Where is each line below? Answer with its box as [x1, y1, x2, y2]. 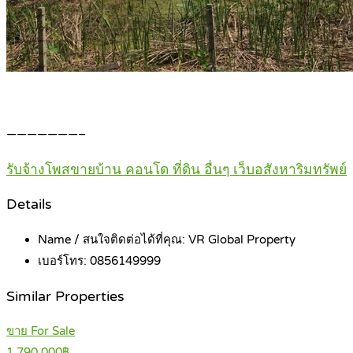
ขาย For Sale [6, 324, 75, 339]
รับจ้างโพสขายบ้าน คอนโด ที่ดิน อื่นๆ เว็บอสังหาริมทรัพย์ [6, 161, 347, 178]
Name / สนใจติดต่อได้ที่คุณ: [38, 232, 188, 247]
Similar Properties [6, 288, 124, 305]
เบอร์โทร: [38, 253, 90, 268]
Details [6, 196, 52, 214]
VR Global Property [188, 232, 295, 247]
